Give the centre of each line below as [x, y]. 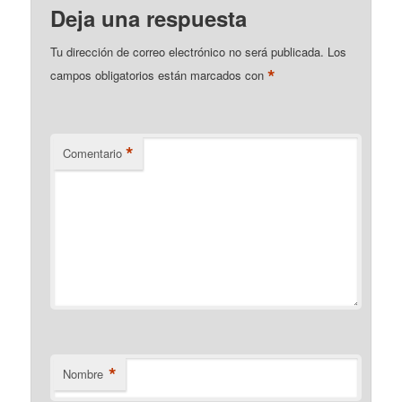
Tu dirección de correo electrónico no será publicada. [188, 51]
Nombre [83, 373]
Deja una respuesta [149, 17]
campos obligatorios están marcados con [159, 74]
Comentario [93, 153]
